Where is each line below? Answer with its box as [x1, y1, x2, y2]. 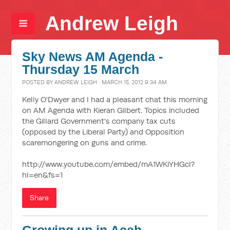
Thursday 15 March [22, 63, 140, 76]
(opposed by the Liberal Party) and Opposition [22, 127, 185, 137]
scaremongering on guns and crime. [22, 138, 147, 147]
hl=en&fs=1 [22, 170, 63, 180]
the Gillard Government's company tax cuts [22, 116, 176, 126]
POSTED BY [22, 79, 55, 86]
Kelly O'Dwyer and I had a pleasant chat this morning [22, 94, 208, 104]
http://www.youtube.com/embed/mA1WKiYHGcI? [22, 159, 195, 169]
